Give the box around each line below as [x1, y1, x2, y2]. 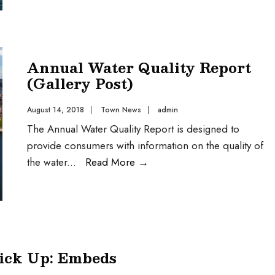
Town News [101, 104, 141, 115]
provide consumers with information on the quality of [27, 138, 263, 153]
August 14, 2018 [27, 104, 84, 115]
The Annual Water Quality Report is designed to [27, 122, 239, 136]
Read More [85, 155, 138, 169]
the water [27, 155, 67, 169]
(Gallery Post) [27, 72, 133, 95]
